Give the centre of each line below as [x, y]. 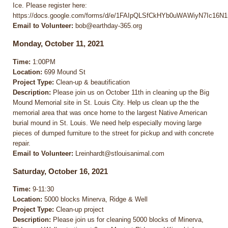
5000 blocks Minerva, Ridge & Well [95, 199]
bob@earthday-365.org [108, 26]
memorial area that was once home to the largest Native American [110, 112]
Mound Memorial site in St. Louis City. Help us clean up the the [106, 102]
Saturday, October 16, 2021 [60, 171]
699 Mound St [64, 72]
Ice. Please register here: [50, 6]
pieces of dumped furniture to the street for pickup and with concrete [113, 133]
